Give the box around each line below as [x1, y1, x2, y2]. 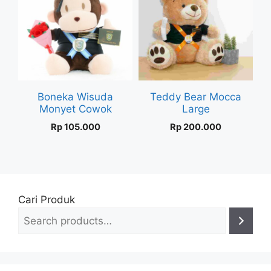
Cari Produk [18, 194, 75, 206]
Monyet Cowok [39, 103, 112, 115]
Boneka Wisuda [38, 91, 113, 103]
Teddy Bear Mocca [150, 91, 241, 103]
